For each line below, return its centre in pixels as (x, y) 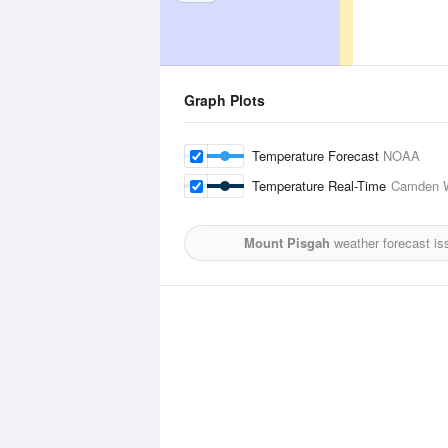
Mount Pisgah (286, 242)
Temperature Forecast (317, 155)
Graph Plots (224, 100)
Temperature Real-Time (321, 185)
